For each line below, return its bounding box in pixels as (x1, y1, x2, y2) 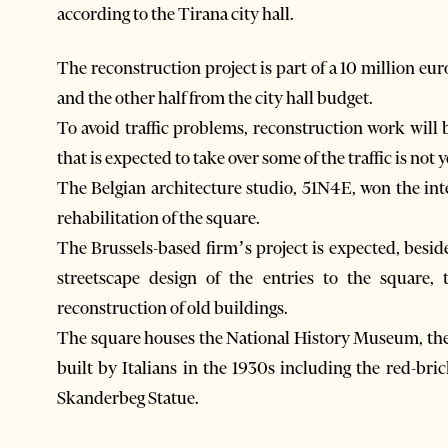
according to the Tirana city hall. (57, 2, 294, 25)
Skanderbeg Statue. (57, 386, 199, 409)
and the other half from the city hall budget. (57, 86, 373, 109)
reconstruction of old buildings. (57, 296, 288, 319)
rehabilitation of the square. (57, 206, 260, 229)
